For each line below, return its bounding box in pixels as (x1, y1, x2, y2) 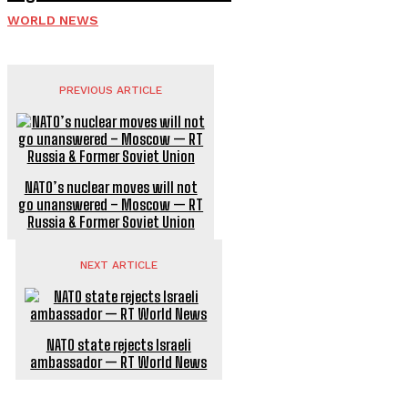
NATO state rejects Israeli (46, 335, 191, 353)
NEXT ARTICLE (79, 258, 158, 271)
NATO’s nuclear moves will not (24, 178, 198, 196)
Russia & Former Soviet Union (26, 212, 195, 230)
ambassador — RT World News (30, 352, 208, 371)
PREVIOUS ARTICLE (59, 83, 163, 97)
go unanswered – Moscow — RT (18, 195, 204, 213)
